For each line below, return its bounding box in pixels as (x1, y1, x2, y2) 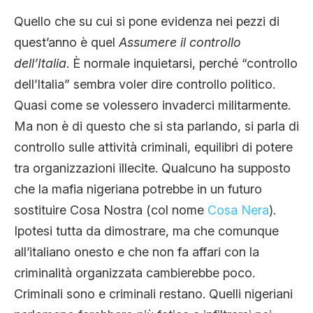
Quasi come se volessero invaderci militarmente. (14, 97, 291, 112)
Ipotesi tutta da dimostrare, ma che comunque (14, 223, 279, 238)
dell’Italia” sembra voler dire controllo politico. (14, 76, 275, 92)
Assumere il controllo (119, 34, 241, 50)
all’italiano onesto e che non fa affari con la (14, 244, 259, 259)
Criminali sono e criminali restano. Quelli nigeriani (14, 286, 293, 301)
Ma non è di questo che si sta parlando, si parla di (14, 118, 299, 133)
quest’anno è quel (14, 34, 119, 50)
